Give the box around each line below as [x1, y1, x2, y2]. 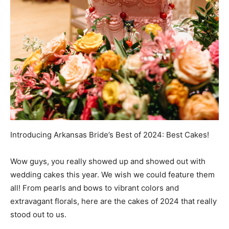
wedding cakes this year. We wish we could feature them [10, 169, 215, 179]
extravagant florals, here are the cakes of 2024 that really [10, 196, 217, 206]
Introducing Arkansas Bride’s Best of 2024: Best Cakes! [10, 129, 209, 140]
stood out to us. [10, 209, 66, 219]
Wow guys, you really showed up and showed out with [10, 156, 205, 166]
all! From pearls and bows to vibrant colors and [10, 182, 179, 193]
